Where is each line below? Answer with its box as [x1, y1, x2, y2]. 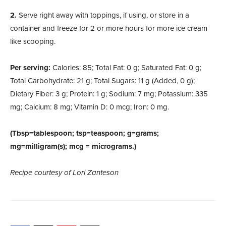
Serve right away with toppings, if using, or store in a [19, 9, 189, 21]
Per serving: [10, 62, 50, 73]
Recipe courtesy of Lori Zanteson [10, 166, 119, 178]
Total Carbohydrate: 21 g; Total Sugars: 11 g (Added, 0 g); [10, 75, 195, 86]
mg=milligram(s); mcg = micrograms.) [10, 140, 136, 152]
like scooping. [10, 35, 55, 47]
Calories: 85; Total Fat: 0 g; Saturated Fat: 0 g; [50, 62, 201, 73]
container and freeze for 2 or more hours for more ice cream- [10, 22, 210, 34]
